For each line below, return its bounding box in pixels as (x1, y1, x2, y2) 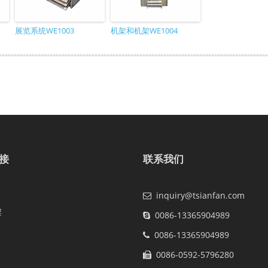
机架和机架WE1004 (111, 25, 178, 36)
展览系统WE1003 (15, 25, 74, 36)
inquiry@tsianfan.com (156, 190, 245, 201)
